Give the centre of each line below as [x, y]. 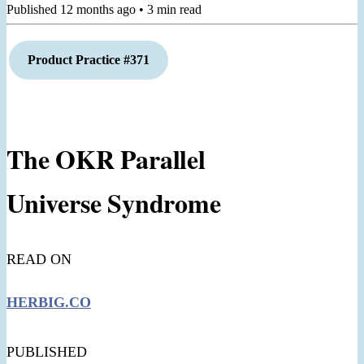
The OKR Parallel [106, 158]
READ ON [39, 259]
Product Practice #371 [89, 59]
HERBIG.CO [49, 302]
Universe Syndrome [114, 202]
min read [178, 9]
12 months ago [98, 9]
